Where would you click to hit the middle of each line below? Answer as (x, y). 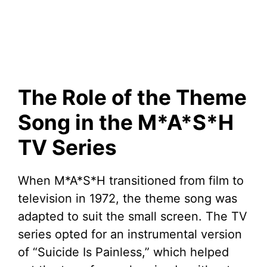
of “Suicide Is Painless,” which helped (123, 252)
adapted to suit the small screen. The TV (133, 217)
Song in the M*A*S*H (126, 122)
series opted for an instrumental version (130, 235)
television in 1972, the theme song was (128, 199)
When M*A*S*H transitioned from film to (131, 181)
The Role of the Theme (132, 97)
